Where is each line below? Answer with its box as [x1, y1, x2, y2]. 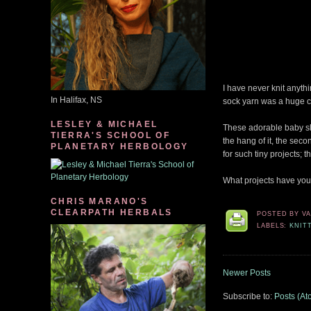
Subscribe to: [222, 292, 274, 302]
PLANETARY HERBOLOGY [51, 142, 189, 151]
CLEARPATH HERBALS [51, 208, 173, 217]
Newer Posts [222, 268, 271, 278]
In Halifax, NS [51, 95, 102, 105]
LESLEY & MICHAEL [51, 119, 158, 129]
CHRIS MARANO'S [51, 196, 149, 206]
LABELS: [256, 222, 290, 229]
